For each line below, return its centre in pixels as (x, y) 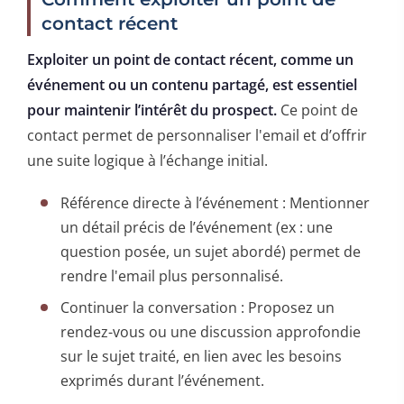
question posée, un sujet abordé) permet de (211, 251)
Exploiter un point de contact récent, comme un (190, 59)
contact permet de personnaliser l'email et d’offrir (197, 135)
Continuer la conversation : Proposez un (198, 307)
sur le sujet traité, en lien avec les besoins (202, 356)
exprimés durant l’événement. (163, 380)
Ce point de (317, 110)
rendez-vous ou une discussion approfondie (211, 331)
